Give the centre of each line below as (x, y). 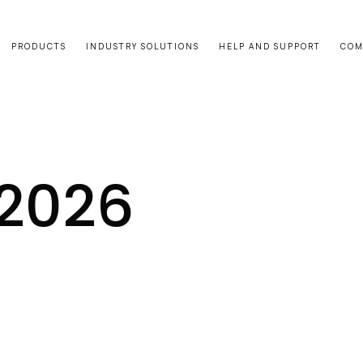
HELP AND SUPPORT (270, 46)
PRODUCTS (39, 46)
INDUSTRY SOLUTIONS (143, 46)
